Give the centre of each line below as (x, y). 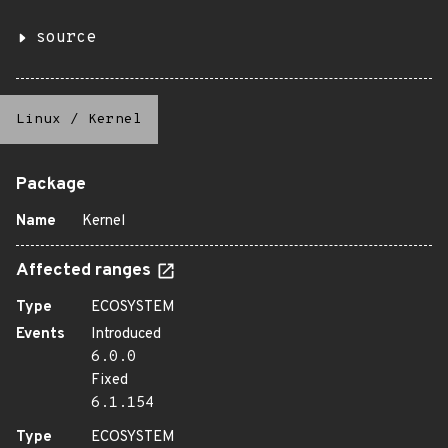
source (66, 38)
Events (40, 334)
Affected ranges (85, 271)
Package (51, 185)
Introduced (126, 334)
